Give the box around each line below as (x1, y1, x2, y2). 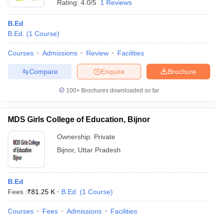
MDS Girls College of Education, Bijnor (8, 115, 150, 124)
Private (94, 133, 115, 141)
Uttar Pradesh (78, 146, 121, 154)
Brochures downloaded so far (80, 87, 159, 94)
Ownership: (57, 133, 94, 141)
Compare (29, 67, 58, 75)
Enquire (101, 67, 125, 75)
